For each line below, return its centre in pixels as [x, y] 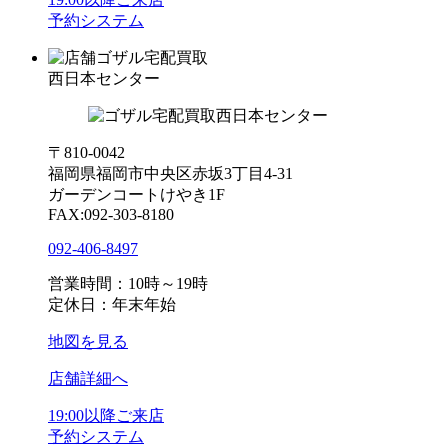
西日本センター [104, 78]
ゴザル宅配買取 [152, 57]
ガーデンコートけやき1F [136, 194]
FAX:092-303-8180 [111, 214]
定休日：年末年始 [112, 304]
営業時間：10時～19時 [128, 283]
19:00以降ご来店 [106, 415]
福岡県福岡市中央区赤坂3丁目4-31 [170, 173]
